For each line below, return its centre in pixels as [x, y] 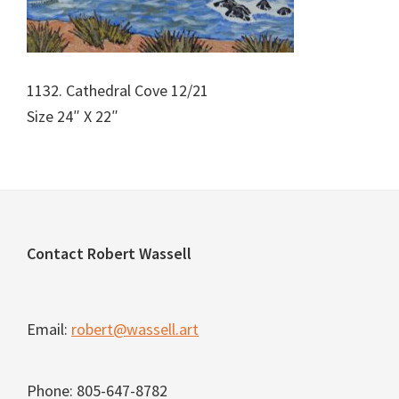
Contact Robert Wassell [109, 253]
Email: [49, 329]
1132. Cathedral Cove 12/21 [118, 90]
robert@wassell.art [135, 329]
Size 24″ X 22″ [73, 116]
